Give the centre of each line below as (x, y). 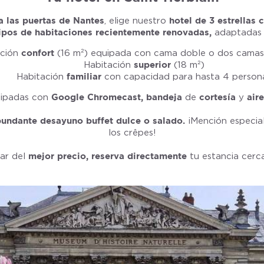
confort (37, 53)
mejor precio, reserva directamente (108, 156)
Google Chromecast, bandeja (118, 97)
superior (152, 65)
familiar (84, 76)
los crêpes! (132, 133)
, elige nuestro (137, 21)
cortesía (219, 97)
